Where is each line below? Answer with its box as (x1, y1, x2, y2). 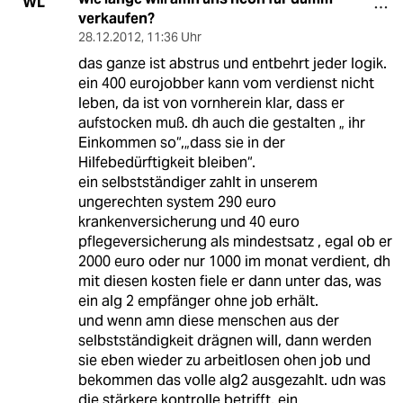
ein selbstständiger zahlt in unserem (77, 173, 318, 193)
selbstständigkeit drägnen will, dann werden (77, 331, 372, 351)
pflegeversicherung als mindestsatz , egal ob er (77, 232, 392, 252)
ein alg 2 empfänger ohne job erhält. (77, 291, 318, 311)
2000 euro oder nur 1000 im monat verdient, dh (77, 252, 390, 272)
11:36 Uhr (146, 29, 201, 46)
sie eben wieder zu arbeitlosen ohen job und (77, 351, 371, 371)
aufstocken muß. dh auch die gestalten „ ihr (77, 113, 365, 133)
